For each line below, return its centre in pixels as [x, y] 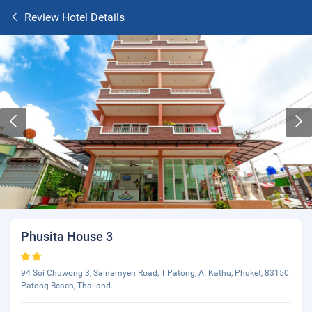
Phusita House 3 [67, 236]
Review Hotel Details [75, 17]
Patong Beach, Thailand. [67, 286]
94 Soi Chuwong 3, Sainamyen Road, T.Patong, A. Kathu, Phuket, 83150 [155, 273]
